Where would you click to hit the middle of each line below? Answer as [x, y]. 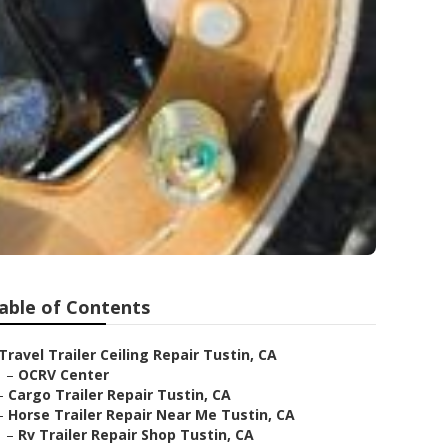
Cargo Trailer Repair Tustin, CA [119, 394]
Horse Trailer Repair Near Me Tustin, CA [151, 414]
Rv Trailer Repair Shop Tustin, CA [136, 434]
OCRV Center [63, 374]
